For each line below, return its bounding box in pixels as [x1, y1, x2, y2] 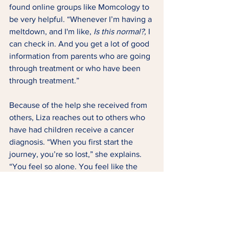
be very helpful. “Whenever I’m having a [9, 15, 154, 24]
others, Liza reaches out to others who [9, 113, 147, 122]
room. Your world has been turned [9, 199, 133, 208]
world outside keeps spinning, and [9, 174, 133, 184]
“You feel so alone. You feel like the [9, 162, 140, 171]
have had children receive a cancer [9, 125, 136, 134]
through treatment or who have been [9, 64, 143, 73]
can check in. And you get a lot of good [9, 39, 151, 49]
